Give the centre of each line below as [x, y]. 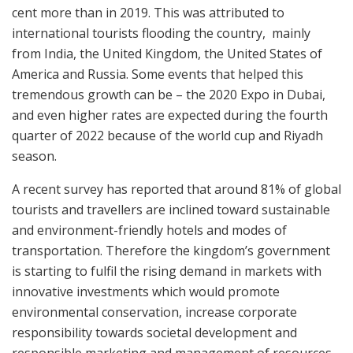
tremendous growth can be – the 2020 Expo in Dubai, [169, 95]
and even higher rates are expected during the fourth [170, 115]
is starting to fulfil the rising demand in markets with [167, 271]
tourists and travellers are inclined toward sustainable [171, 210]
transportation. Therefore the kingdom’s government [171, 251]
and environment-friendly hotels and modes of [149, 230]
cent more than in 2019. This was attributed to [148, 13]
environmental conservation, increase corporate [154, 312]
